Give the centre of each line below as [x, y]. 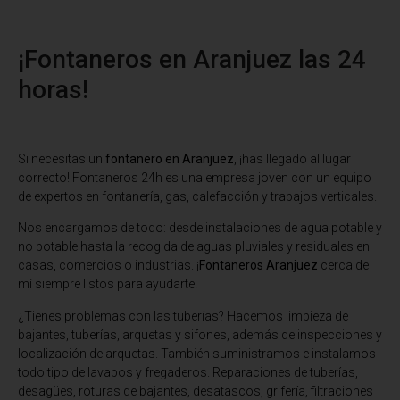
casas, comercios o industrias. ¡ [108, 266]
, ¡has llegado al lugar [292, 159]
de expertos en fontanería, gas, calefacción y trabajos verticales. [197, 197]
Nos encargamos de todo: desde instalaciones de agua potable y [200, 228]
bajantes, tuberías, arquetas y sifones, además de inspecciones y [200, 334]
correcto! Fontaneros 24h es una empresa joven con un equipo [195, 178]
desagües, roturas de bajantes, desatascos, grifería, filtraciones [196, 391]
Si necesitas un [62, 159]
